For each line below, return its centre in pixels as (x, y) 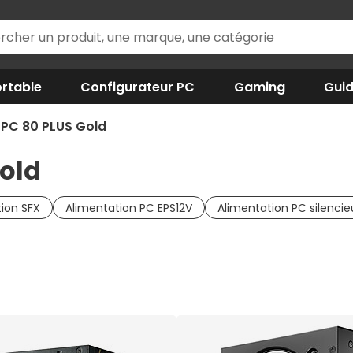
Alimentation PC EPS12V (129, 208)
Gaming (259, 87)
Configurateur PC (138, 87)
